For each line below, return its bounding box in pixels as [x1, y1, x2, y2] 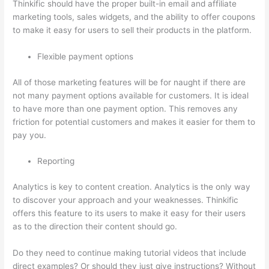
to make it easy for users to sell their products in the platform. [13, 25, 252, 35]
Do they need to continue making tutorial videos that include [13, 247, 247, 258]
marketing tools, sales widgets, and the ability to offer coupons [13, 12, 256, 22]
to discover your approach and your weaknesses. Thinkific [13, 195, 239, 205]
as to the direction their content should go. [13, 221, 178, 231]
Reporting [37, 156, 75, 166]
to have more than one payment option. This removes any [13, 103, 238, 113]
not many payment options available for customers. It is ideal [13, 90, 249, 100]
